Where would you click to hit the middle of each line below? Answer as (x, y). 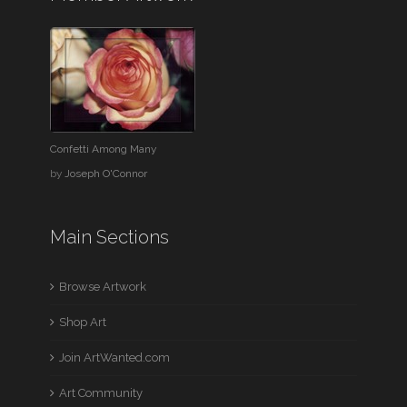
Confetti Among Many (104, 149)
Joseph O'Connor (106, 174)
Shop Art (83, 322)
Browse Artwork (103, 287)
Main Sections (110, 237)
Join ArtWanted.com (115, 357)
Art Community (101, 393)
